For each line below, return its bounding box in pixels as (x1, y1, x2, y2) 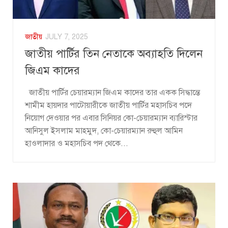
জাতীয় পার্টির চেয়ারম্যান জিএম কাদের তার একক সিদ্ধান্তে (25, 88, 200, 98)
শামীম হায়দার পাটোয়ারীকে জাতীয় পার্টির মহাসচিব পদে (25, 100, 192, 111)
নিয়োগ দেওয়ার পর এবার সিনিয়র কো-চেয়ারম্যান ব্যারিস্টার (25, 113, 197, 124)
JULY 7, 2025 (45, 33, 88, 42)
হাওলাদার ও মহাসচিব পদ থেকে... (25, 138, 128, 149)
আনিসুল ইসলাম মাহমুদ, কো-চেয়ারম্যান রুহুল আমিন (25, 126, 183, 136)
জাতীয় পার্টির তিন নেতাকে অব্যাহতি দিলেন (25, 47, 203, 61)
